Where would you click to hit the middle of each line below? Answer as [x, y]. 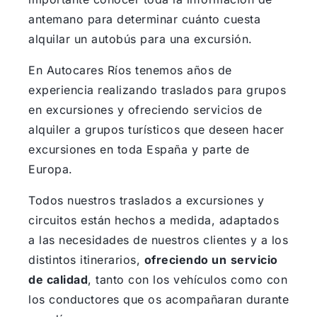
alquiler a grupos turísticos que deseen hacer [156, 130]
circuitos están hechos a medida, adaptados [154, 220]
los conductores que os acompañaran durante [158, 300]
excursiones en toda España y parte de [139, 150]
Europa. [52, 169]
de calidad [58, 280]
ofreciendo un [185, 260]
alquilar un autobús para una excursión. [140, 39]
